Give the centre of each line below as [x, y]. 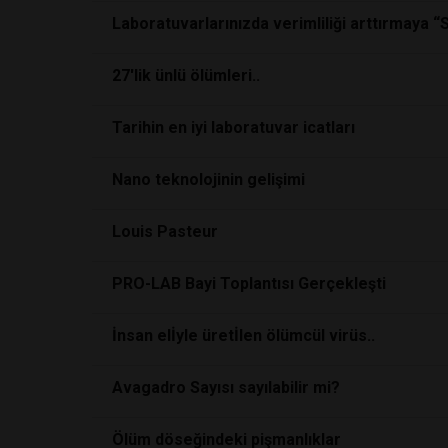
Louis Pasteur [165, 231]
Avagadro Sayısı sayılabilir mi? [226, 387]
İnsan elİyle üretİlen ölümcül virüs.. [243, 335]
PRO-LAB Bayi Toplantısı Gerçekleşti [249, 283]
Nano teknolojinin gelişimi [208, 179]
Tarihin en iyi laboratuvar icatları [233, 127]
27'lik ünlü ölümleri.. [186, 75]
